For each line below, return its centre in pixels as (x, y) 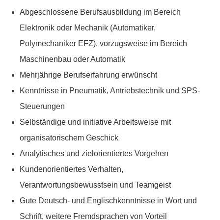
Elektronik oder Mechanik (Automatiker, (88, 28)
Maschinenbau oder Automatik (72, 59)
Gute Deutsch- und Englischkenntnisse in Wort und (108, 201)
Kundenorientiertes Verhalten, (71, 169)
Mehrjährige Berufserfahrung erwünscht (88, 75)
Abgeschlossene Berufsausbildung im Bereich (100, 12)
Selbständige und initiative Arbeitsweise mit (95, 122)
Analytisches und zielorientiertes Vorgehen (94, 154)
